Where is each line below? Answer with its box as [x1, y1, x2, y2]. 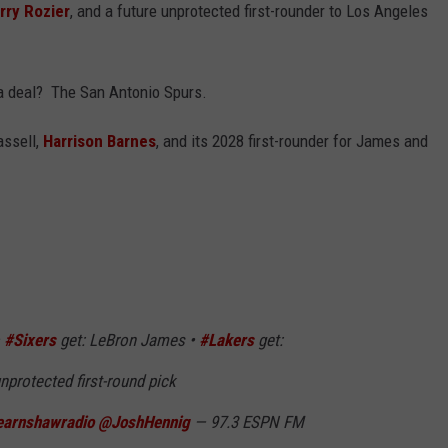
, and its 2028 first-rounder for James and [156, 131, 428, 152]
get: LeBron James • [56, 330, 199, 351]
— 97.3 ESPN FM [190, 412, 304, 433]
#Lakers [199, 330, 254, 351]
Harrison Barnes [43, 131, 156, 152]
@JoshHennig [98, 412, 190, 433]
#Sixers [4, 330, 56, 351]
